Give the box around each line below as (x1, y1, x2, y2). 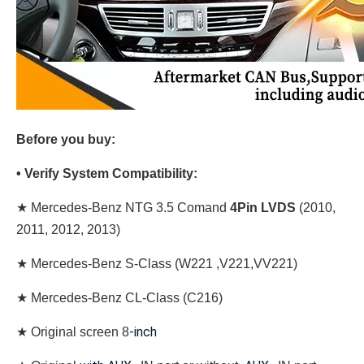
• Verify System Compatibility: (16, 167, 201, 180)
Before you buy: (16, 132, 115, 146)
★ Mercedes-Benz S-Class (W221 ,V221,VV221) (16, 257, 297, 271)
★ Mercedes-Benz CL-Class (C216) (16, 291, 223, 305)
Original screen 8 (31, 325, 129, 339)
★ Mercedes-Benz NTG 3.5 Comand (16, 201, 230, 214)
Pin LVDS (237, 201, 296, 214)
